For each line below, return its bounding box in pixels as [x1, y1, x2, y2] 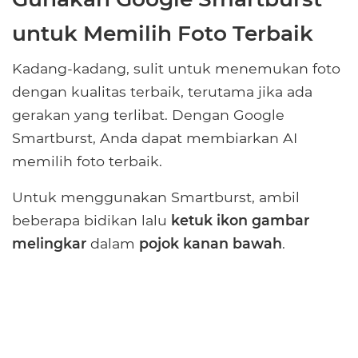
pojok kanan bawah [135, 235, 282, 253]
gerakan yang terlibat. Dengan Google [12, 106, 284, 124]
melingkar [12, 235, 86, 253]
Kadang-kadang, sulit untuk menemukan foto [12, 60, 340, 78]
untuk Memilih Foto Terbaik [12, 20, 313, 47]
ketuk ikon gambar [167, 212, 309, 229]
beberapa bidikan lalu [12, 212, 167, 229]
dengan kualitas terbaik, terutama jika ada [12, 83, 312, 101]
